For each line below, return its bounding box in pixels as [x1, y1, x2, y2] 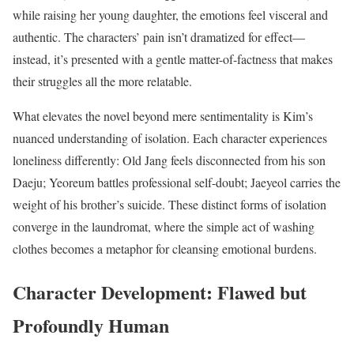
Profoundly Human [13, 311, 169, 339]
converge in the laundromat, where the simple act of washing [13, 217, 314, 235]
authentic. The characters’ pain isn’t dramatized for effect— [13, 28, 305, 45]
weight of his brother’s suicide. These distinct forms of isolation [13, 195, 326, 213]
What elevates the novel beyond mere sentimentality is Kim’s [13, 107, 313, 124]
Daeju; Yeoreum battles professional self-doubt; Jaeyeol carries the [13, 173, 341, 190]
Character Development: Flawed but [13, 277, 307, 306]
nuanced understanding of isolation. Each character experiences [13, 129, 327, 146]
